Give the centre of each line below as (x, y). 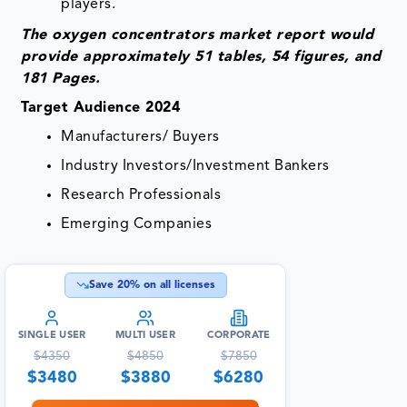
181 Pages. (61, 79)
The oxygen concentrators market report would (198, 36)
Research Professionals (141, 196)
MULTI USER (145, 336)
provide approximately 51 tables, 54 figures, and (201, 58)
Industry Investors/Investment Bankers (195, 167)
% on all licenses (172, 286)
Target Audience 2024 (101, 109)
